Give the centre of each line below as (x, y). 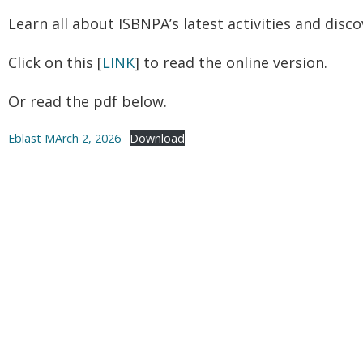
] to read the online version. (231, 62)
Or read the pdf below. (88, 101)
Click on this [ (55, 62)
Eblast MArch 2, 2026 (64, 138)
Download (157, 138)
